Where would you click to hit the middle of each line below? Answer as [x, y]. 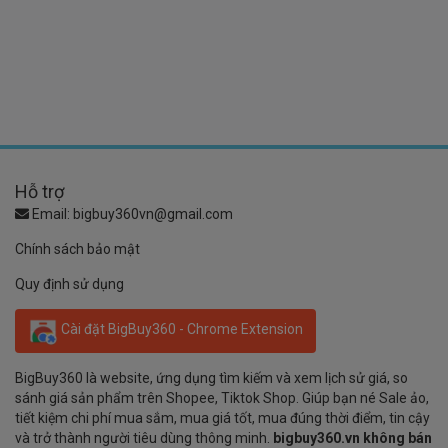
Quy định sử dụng [69, 283]
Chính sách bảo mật [77, 248]
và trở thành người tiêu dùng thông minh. [144, 437]
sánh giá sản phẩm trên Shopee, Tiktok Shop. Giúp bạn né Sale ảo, [222, 397]
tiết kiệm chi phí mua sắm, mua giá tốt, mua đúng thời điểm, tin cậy [222, 417]
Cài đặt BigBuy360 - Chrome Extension [180, 329]
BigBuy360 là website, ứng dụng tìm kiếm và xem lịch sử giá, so [211, 377]
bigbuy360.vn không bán [352, 437]
